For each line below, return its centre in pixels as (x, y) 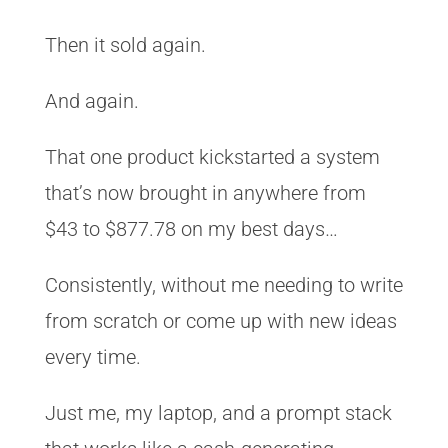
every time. (92, 357)
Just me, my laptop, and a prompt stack (218, 413)
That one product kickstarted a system (212, 157)
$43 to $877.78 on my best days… (191, 229)
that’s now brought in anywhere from (205, 193)
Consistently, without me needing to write (223, 285)
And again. (91, 101)
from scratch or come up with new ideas (220, 321)
